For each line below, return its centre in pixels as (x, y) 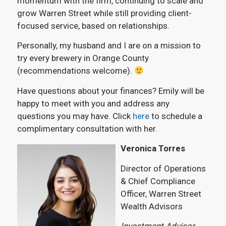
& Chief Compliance (158, 181)
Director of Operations (163, 168)
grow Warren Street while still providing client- (104, 13)
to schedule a (176, 116)
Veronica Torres (153, 149)
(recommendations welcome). (75, 71)
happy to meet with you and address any (93, 103)
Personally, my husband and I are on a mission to (109, 46)
